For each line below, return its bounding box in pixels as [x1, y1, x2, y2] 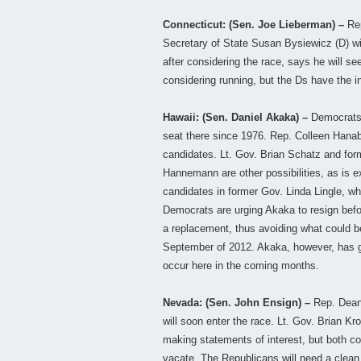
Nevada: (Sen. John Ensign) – [163, 297, 310, 309]
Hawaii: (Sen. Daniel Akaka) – [163, 111, 308, 124]
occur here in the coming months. [163, 259, 319, 272]
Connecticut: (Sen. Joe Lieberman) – [163, 19, 344, 31]
